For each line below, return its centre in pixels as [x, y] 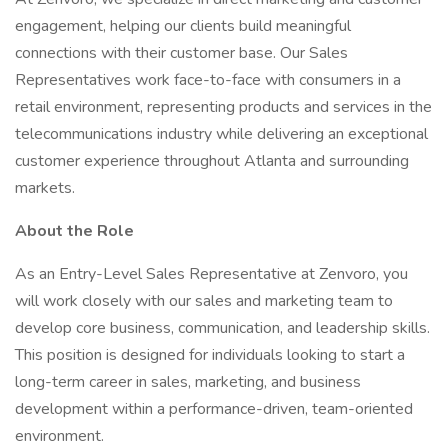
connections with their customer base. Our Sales [181, 53]
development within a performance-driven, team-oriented [214, 409]
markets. [45, 188]
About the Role [74, 231]
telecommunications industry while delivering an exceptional [221, 134]
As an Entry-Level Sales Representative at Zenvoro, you [211, 274]
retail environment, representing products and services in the [223, 107]
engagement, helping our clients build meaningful [183, 26]
